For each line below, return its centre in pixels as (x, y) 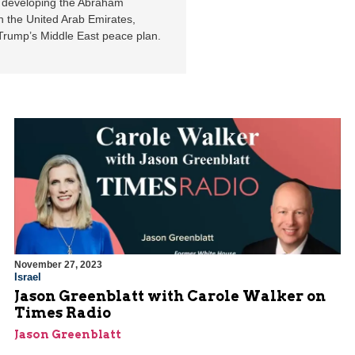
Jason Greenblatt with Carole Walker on (170, 296)
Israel (28, 277)
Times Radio (63, 313)
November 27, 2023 (58, 265)
